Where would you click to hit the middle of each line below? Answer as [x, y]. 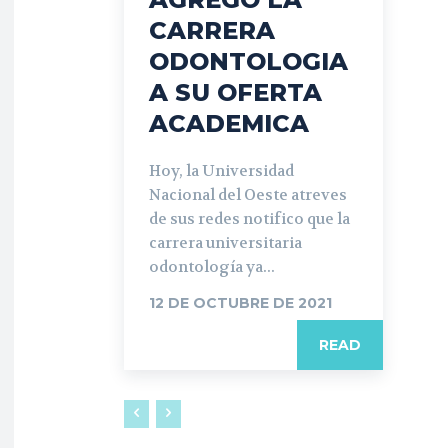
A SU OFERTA [235, 92]
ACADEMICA [229, 123]
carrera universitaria [225, 242]
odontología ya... [212, 266]
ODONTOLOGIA [248, 61]
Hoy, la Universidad [221, 170]
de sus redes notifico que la [249, 218]
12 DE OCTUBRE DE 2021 [240, 302]
